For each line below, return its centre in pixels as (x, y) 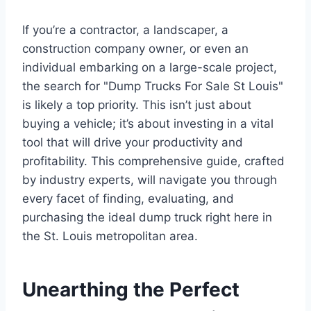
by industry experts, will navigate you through (150, 179)
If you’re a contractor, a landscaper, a (125, 30)
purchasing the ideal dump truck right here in (147, 217)
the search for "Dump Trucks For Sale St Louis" (153, 86)
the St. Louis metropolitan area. (110, 236)
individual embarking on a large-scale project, (150, 67)
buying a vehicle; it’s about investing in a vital (148, 123)
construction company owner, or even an (135, 48)
